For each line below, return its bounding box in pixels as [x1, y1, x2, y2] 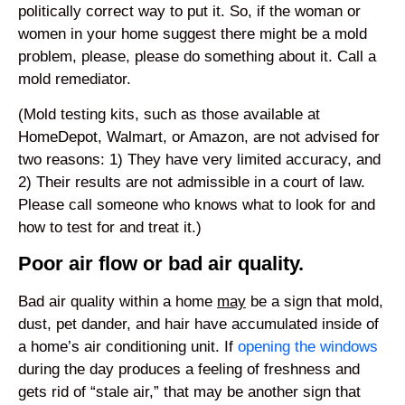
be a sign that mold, [246, 292, 383, 310]
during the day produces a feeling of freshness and [18, 360, 360, 378]
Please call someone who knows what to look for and [18, 196, 375, 214]
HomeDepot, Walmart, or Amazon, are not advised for [18, 128, 380, 146]
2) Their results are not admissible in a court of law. [18, 174, 365, 192]
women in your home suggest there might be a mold [18, 24, 367, 42]
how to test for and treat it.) [18, 219, 202, 237]
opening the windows [238, 337, 378, 355]
